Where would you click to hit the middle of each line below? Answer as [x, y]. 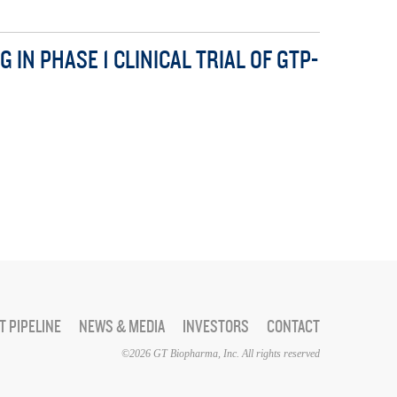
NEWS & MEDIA [122, 327]
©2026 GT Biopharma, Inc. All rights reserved [221, 354]
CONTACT [293, 327]
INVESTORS [216, 327]
